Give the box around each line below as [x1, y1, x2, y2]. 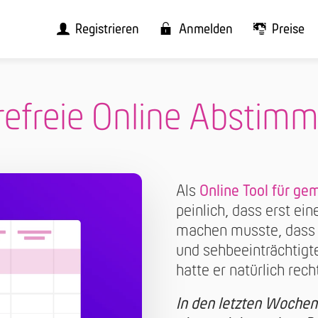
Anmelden [178, 23, 233, 38]
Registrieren [75, 23, 140, 38]
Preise [272, 23, 305, 38]
